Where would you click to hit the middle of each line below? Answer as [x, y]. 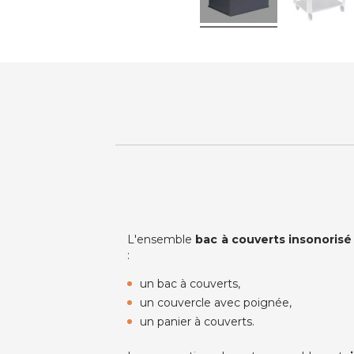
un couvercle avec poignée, [216, 303]
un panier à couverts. [198, 322]
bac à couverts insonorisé [274, 240]
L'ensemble [162, 240]
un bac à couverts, [190, 284]
